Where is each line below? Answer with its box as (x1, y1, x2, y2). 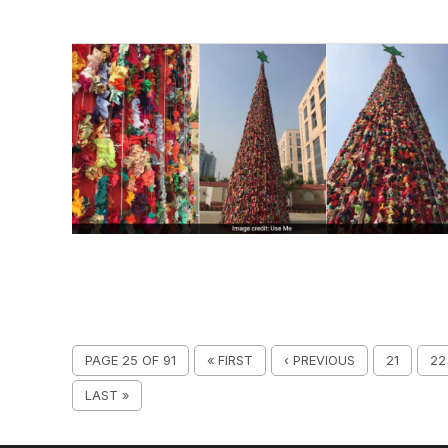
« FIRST (207, 353, 253, 368)
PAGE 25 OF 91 (85, 353, 176, 368)
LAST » (85, 388, 129, 403)
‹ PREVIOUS (284, 353, 355, 368)
